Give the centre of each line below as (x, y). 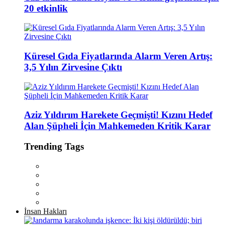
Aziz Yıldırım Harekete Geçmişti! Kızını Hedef (118, 115)
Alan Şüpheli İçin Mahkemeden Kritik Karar (117, 126)
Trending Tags (54, 147)
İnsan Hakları (45, 211)
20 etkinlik (46, 8)
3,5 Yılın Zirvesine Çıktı (73, 67)
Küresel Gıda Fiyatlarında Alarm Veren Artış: (118, 56)
